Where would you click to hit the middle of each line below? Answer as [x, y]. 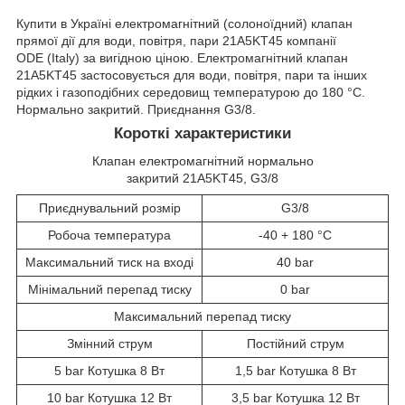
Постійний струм [295, 343]
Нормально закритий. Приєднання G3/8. [136, 109]
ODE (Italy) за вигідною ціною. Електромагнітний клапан [182, 57]
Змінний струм [109, 343]
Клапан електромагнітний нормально [202, 160]
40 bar [295, 262]
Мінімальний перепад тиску [109, 289]
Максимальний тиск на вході [109, 262]
